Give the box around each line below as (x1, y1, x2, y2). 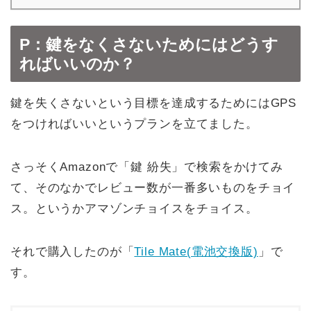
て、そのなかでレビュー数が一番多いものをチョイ (10, 180, 296, 194)
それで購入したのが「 (10, 244, 135, 258)
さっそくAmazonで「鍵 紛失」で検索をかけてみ (10, 160, 283, 174)
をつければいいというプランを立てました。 (10, 117, 258, 131)
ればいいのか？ (19, 54, 135, 73)
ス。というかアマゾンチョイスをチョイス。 (10, 201, 258, 215)
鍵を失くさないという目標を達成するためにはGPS (10, 96, 297, 110)
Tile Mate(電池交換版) (134, 244, 258, 258)
